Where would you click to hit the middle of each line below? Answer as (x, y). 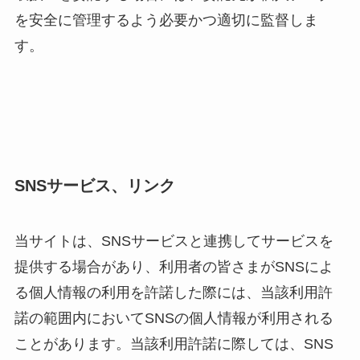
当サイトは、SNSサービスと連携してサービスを (174, 241)
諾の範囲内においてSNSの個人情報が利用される (174, 319)
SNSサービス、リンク (94, 186)
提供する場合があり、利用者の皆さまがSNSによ (174, 267)
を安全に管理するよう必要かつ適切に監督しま (166, 20)
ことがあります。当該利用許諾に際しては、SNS (174, 344)
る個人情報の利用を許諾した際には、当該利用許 (173, 293)
